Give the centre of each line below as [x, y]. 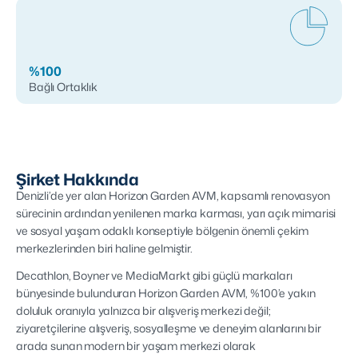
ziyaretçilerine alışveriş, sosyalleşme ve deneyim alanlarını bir [169, 328]
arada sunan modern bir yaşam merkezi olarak [136, 346]
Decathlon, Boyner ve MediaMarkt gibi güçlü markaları [154, 275]
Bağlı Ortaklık [64, 87]
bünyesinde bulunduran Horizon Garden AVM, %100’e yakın [166, 293]
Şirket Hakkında [78, 179]
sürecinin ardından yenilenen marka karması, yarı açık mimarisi [176, 213]
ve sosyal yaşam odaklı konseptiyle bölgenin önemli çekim [163, 231]
